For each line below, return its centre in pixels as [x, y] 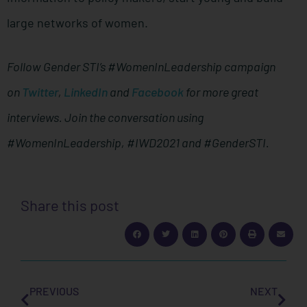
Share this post [70, 205]
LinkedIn [86, 92]
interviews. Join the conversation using [105, 118]
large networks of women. [77, 23]
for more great [221, 92]
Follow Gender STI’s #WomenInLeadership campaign [141, 67]
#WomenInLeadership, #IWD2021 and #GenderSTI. [138, 143]
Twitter [40, 92]
